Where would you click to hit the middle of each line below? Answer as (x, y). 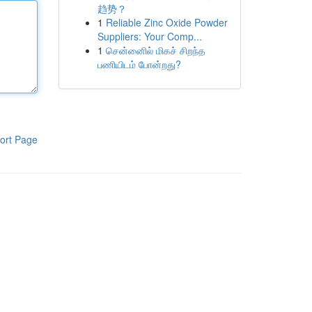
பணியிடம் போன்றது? (139, 64)
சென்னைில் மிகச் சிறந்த (155, 50)
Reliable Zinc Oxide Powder (166, 22)
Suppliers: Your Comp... (149, 36)
